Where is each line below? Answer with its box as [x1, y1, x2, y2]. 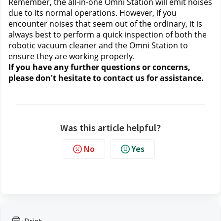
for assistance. [145, 73, 204, 83]
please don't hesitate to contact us [8, 73, 145, 83]
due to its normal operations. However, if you [8, 7, 177, 18]
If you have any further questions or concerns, [8, 62, 190, 73]
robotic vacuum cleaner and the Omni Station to [8, 40, 188, 51]
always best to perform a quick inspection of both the [8, 29, 207, 40]
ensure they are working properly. [8, 51, 135, 62]
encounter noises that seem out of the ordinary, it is [8, 18, 202, 29]
